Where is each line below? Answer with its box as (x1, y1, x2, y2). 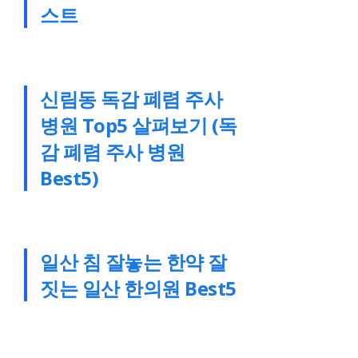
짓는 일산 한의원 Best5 (40, 274, 237, 301)
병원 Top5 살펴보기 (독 (40, 111, 237, 138)
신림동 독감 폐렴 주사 (40, 85, 223, 112)
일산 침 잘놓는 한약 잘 (40, 248, 227, 275)
